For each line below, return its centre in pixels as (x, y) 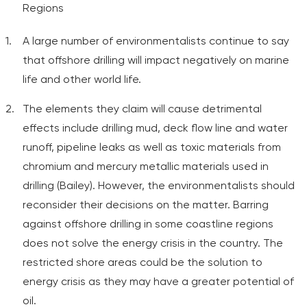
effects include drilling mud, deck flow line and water (155, 128)
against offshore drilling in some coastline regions (148, 224)
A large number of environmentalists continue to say (156, 41)
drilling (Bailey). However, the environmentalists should (159, 185)
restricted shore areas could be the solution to (143, 262)
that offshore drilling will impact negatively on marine (156, 60)
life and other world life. (82, 79)
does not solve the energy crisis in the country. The (153, 243)
